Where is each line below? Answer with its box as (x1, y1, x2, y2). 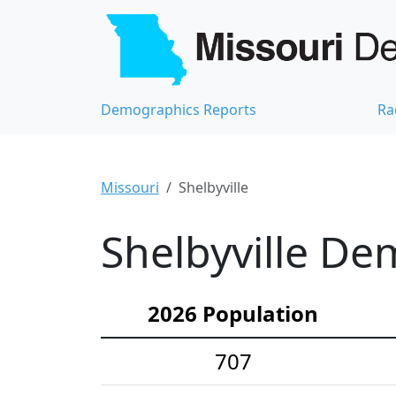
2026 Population (148, 298, 318, 328)
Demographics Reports (101, 99, 256, 119)
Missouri (101, 177, 159, 197)
